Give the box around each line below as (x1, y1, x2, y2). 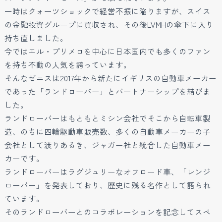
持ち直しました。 (4, 32, 68, 43)
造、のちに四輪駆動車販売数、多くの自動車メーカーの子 (4, 126, 211, 137)
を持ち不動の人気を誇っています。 (4, 59, 131, 70)
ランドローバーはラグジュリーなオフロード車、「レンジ (4, 166, 211, 177)
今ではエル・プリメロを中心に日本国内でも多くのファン (4, 46, 211, 56)
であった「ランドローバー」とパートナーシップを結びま (4, 86, 211, 97)
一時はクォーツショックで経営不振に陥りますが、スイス (4, 5, 211, 16)
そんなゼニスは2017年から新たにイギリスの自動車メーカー (4, 72, 217, 83)
